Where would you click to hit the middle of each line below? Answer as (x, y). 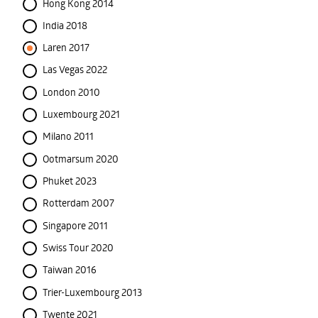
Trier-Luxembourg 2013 (92, 292)
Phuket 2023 (70, 181)
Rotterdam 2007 (78, 203)
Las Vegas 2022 (75, 70)
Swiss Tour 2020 (78, 247)
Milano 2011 (68, 136)
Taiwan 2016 (70, 270)
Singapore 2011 (75, 225)
